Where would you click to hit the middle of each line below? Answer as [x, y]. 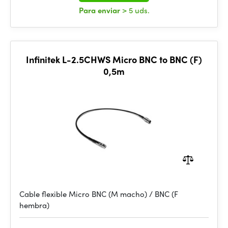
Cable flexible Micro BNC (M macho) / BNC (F [99, 194]
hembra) [34, 205]
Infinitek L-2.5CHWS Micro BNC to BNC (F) [114, 59]
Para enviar [100, 10]
